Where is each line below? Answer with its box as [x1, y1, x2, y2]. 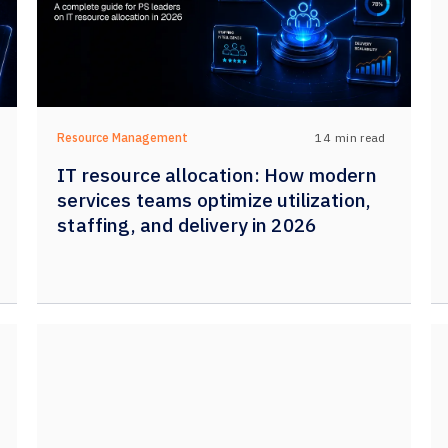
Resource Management [57, 130, 189, 145]
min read [335, 129, 386, 145]
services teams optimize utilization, [57, 188, 372, 212]
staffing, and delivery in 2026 [57, 213, 317, 237]
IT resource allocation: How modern [57, 163, 377, 187]
